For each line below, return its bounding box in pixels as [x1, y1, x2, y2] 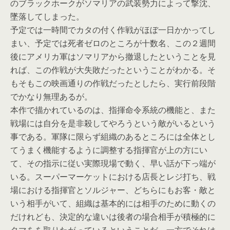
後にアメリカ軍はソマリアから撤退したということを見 [10, 51, 216, 62]
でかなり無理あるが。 [10, 91, 92, 102]
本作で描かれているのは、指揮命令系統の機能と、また [10, 104, 216, 116]
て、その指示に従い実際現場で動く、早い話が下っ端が [10, 158, 216, 169]
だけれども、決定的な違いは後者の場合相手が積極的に [10, 211, 216, 222]
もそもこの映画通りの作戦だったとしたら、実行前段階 [10, 78, 216, 89]
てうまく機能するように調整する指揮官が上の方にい [10, 144, 207, 156]
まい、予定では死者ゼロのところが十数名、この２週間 [10, 37, 216, 49]
